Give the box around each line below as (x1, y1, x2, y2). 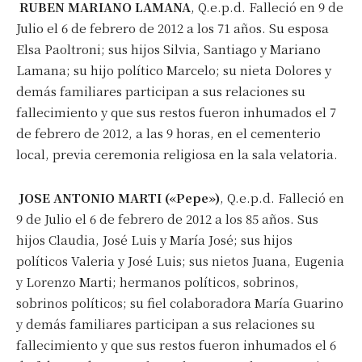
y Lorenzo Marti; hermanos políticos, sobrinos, (16, 272, 299, 290)
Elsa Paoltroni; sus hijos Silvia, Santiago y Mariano (16, 40, 321, 57)
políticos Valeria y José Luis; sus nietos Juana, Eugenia (16, 251, 344, 269)
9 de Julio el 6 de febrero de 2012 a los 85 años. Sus (16, 209, 318, 227)
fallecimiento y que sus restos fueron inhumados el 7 (16, 103, 336, 120)
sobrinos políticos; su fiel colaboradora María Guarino (16, 293, 343, 311)
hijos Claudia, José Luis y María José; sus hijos (16, 230, 293, 248)
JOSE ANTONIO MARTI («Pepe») (19, 188, 220, 206)
